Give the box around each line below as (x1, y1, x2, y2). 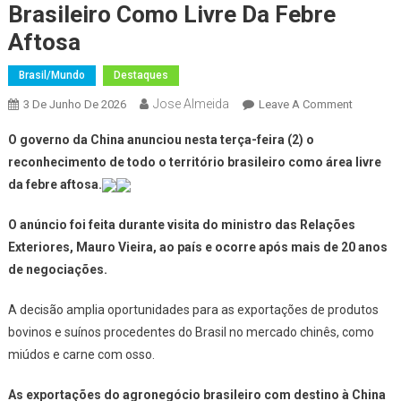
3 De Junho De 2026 (22, 97, 126, 111)
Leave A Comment (258, 97, 353, 111)
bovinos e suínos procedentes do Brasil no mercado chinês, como (7, 324, 374, 339)
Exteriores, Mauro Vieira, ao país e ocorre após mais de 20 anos (7, 239, 388, 254)
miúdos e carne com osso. (7, 346, 155, 362)
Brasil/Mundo (18, 68, 85, 81)
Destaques (113, 68, 168, 81)
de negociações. (7, 261, 110, 277)
